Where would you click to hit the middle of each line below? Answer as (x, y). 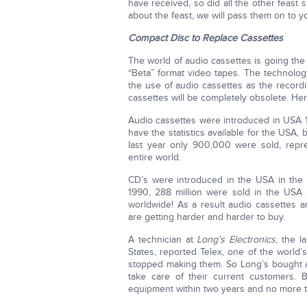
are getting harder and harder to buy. (207, 217)
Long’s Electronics (236, 240)
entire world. (155, 157)
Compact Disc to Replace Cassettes (206, 38)
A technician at (163, 240)
